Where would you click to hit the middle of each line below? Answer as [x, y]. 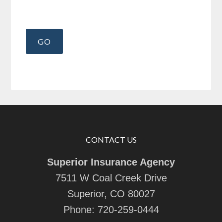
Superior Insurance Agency [111, 162]
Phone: [80, 210]
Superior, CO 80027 [111, 194]
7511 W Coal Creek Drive [111, 178]
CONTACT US [111, 139]
